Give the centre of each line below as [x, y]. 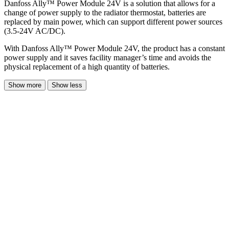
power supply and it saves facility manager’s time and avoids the [108, 57]
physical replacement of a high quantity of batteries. [87, 66]
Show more [25, 85]
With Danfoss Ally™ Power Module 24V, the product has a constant [114, 48]
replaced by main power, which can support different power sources [113, 21]
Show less [67, 85]
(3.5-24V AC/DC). [35, 31]
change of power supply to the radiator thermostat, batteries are [105, 12]
